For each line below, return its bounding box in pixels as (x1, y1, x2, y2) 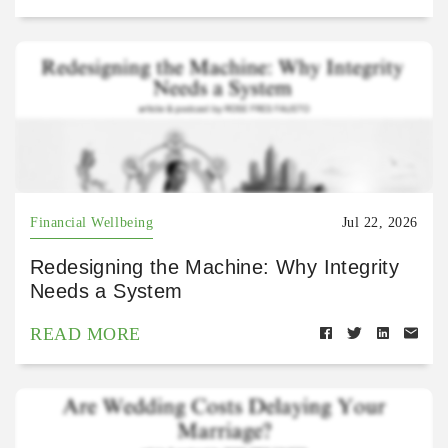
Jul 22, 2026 (341, 214, 418, 230)
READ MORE (30, 323, 141, 344)
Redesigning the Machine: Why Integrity (30, 255, 400, 278)
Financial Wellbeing (30, 214, 154, 230)
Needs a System (30, 279, 183, 302)
